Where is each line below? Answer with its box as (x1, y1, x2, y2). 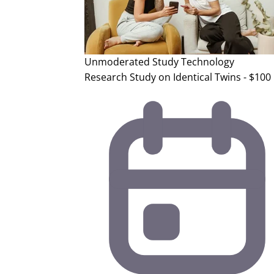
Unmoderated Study (84, 55, 179, 69)
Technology (181, 55, 234, 69)
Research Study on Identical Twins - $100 (84, 70, 271, 84)
